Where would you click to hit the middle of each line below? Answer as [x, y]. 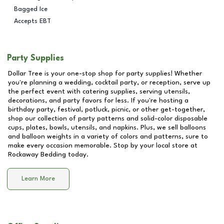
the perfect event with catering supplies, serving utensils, [99, 91]
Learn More [38, 179]
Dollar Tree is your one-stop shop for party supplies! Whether [105, 73]
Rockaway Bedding [37, 154]
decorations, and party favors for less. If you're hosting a [98, 100]
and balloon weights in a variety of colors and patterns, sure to [108, 136]
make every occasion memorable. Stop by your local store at [103, 145]
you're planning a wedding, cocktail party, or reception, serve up [109, 82]
